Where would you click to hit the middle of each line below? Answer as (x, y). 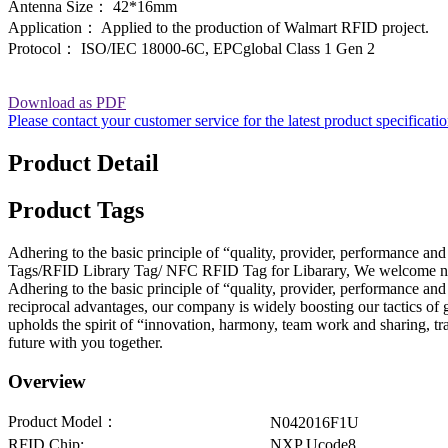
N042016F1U (314, 422)
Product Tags (76, 210)
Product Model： (63, 421)
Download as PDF (67, 103)
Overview (47, 381)
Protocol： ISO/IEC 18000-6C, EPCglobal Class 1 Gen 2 (191, 49)
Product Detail (83, 163)
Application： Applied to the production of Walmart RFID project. (218, 28)
